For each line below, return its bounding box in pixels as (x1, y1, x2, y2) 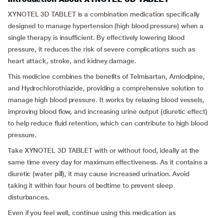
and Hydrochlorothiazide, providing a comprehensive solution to (8, 84, 204, 92)
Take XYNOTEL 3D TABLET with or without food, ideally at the (8, 146, 200, 154)
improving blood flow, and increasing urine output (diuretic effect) (8, 108, 207, 115)
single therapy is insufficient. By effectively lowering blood (8, 34, 185, 41)
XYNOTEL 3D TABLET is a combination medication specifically (8, 10, 200, 18)
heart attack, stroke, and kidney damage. (8, 57, 136, 65)
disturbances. (8, 193, 50, 201)
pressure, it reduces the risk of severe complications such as (8, 45, 196, 53)
